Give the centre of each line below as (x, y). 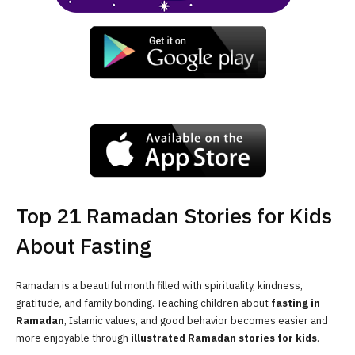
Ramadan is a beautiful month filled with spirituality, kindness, (159, 285)
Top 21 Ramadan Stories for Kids (174, 216)
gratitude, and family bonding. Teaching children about (143, 303)
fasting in (296, 303)
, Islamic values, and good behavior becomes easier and (196, 320)
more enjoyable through (73, 338)
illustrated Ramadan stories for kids (224, 338)
